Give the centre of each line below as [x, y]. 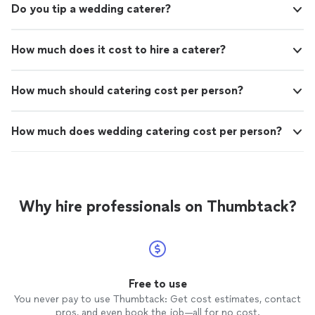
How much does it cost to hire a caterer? [118, 49]
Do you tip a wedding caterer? [91, 8]
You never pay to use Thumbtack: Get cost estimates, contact [157, 299]
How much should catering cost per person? [127, 90]
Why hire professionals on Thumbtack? [157, 206]
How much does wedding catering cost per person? [147, 131]
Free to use [157, 283]
